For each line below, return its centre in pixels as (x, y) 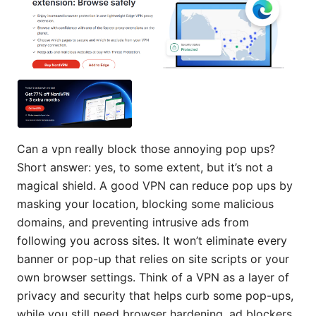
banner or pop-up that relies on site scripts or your (153, 259)
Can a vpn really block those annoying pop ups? (146, 148)
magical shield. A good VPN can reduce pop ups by (155, 185)
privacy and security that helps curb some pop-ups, (155, 295)
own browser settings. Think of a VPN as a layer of (153, 277)
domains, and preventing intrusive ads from (133, 222)
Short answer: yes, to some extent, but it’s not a (145, 167)
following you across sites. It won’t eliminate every (152, 240)
